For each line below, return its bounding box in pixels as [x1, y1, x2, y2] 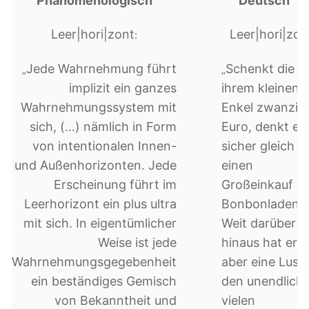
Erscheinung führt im [54, 177, 177, 192]
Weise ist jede [98, 235, 177, 250]
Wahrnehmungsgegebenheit [12, 254, 177, 269]
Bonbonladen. [221, 196, 303, 211]
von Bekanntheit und [54, 292, 177, 308]
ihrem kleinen [221, 80, 299, 95]
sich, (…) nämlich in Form [30, 119, 177, 134]
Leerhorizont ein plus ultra [24, 196, 177, 211]
